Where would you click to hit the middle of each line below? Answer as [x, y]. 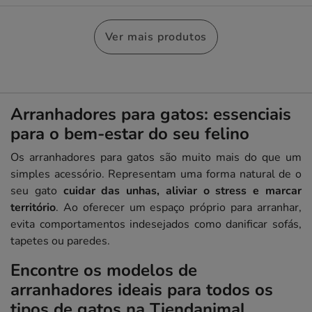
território [33, 208]
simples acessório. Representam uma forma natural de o [156, 174]
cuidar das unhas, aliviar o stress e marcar [182, 191]
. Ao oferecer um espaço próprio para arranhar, [179, 208]
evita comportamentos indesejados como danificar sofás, [156, 225]
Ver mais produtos [156, 37]
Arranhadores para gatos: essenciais [151, 115]
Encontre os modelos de [104, 271]
